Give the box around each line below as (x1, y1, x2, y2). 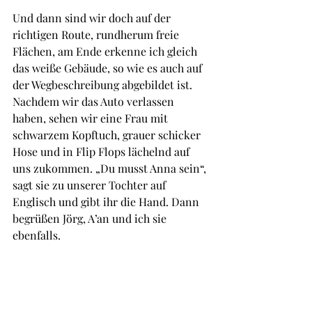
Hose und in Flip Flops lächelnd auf (13, 144, 192, 159)
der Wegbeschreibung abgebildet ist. (13, 77, 195, 93)
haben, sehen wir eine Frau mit (13, 111, 171, 126)
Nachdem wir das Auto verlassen (13, 94, 177, 109)
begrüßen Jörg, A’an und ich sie (13, 211, 169, 226)
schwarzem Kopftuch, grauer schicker (13, 127, 203, 143)
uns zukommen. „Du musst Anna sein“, (13, 161, 209, 176)
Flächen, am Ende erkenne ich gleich (13, 44, 200, 59)
